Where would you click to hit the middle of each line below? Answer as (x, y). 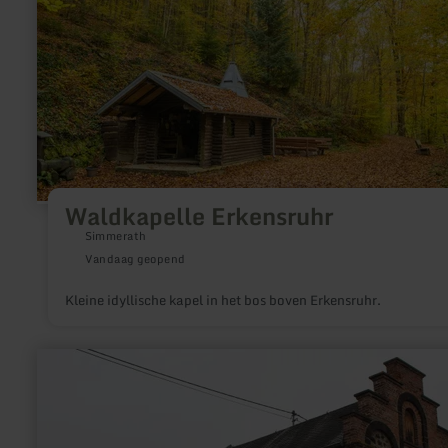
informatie (68, 371)
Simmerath (115, 236)
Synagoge (68, 403)
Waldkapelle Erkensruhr (198, 215)
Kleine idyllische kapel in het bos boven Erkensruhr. (222, 300)
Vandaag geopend (135, 259)
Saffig (55, 419)
